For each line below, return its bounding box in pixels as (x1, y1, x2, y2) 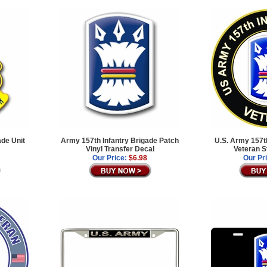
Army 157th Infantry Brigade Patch (61, 136, 179, 145)
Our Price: (92, 153, 128, 162)
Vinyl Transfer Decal (85, 144, 154, 153)
